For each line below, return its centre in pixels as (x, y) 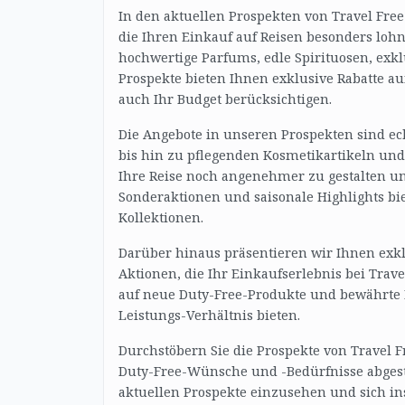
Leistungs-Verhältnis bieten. (209, 315)
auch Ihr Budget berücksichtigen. (225, 99)
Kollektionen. (161, 217)
